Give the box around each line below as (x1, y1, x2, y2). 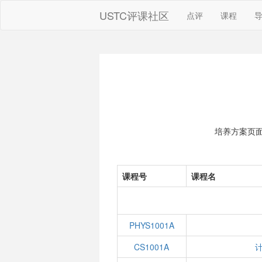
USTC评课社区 (99, 8, 170, 23)
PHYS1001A (129, 219, 174, 231)
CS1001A (134, 241, 170, 253)
